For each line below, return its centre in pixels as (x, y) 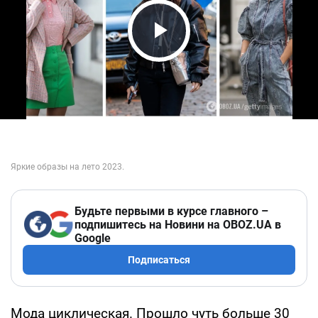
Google (93, 238)
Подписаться (159, 259)
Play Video (199, 57)
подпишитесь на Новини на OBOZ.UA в (178, 224)
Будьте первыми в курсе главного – (171, 211)
